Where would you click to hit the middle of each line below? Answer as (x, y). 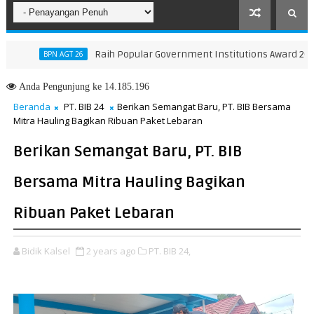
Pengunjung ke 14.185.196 (94, 86)
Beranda (32, 107)
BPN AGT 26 (23, 54)
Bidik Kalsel (46, 251)
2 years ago (111, 251)
